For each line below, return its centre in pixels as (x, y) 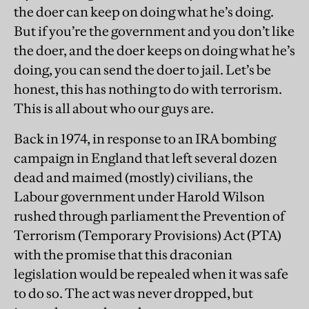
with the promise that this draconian (123, 255)
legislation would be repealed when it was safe (151, 274)
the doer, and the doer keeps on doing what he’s (154, 51)
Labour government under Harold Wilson (139, 197)
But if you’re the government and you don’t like (154, 31)
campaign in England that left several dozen (146, 158)
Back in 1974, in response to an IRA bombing (145, 139)
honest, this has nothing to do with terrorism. (148, 89)
